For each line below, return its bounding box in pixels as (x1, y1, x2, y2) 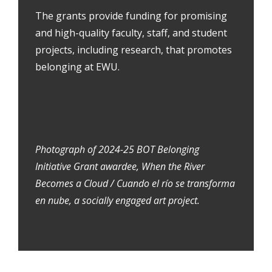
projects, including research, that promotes (35, 43, 232, 57)
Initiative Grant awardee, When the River (35, 160, 205, 174)
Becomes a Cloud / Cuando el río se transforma (35, 177, 235, 191)
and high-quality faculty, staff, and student (35, 26, 227, 40)
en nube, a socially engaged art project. (35, 194, 200, 208)
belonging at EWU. (35, 60, 120, 74)
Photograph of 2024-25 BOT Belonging (35, 143, 199, 157)
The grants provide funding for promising (35, 9, 227, 23)
